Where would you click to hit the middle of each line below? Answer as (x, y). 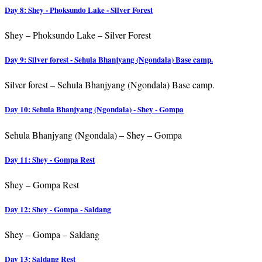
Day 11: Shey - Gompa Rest (50, 159)
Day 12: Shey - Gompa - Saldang (58, 210)
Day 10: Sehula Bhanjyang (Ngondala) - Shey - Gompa (94, 110)
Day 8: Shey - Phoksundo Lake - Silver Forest (79, 10)
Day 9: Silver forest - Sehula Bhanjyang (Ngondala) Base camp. (109, 60)
